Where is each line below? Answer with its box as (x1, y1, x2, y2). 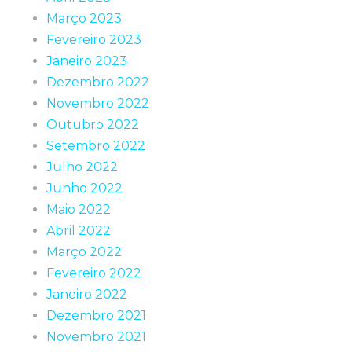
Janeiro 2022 (46, 287, 127, 302)
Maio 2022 (46, 202, 111, 217)
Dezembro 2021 (46, 308, 146, 323)
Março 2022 (46, 244, 122, 259)
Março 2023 (46, 11, 122, 26)
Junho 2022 (46, 181, 123, 196)
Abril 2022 (46, 223, 111, 238)
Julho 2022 (46, 159, 118, 174)
